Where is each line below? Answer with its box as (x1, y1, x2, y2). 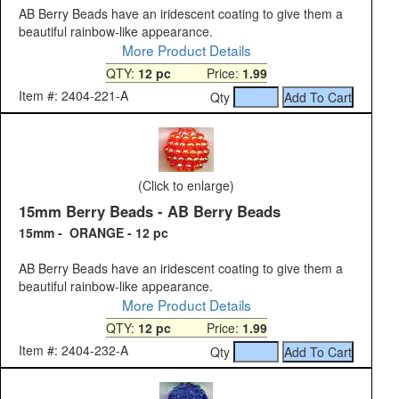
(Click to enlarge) (138, 176, 234, 195)
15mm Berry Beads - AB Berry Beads (19, 200, 281, 223)
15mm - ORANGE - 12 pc (19, 224, 168, 242)
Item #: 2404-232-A (19, 341, 128, 360)
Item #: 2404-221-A (19, 86, 128, 105)
